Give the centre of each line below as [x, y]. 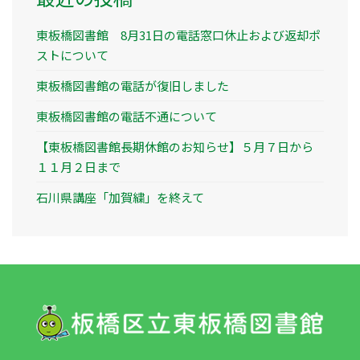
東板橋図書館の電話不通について [127, 117]
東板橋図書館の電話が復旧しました [133, 86]
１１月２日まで [78, 167]
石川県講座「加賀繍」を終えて [120, 198]
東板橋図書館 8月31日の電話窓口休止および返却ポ [178, 35]
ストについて [72, 55]
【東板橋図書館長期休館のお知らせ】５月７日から [175, 147]
